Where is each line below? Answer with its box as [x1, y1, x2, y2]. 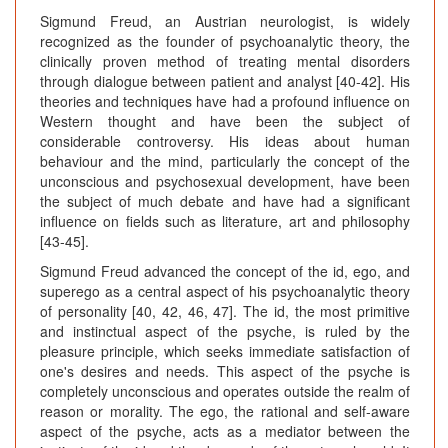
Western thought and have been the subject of [40, 111, 410, 132]
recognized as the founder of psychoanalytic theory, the [40, 31, 410, 52]
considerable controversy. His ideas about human [40, 131, 410, 152]
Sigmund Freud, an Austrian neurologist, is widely [40, 11, 410, 32]
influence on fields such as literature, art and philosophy [40, 211, 410, 232]
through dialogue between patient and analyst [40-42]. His [40, 71, 410, 92]
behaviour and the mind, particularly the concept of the [40, 151, 410, 172]
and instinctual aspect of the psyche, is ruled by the [40, 321, 410, 342]
